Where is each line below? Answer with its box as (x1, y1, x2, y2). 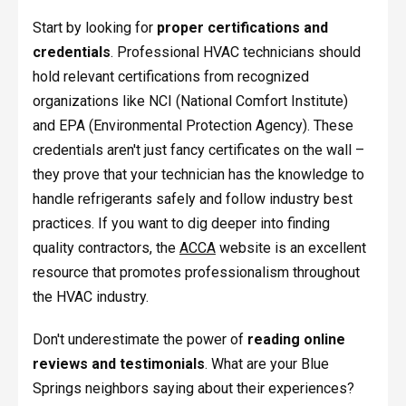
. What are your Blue (204, 355, 329, 373)
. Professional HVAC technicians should (110, 43, 361, 62)
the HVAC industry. (32, 288, 149, 306)
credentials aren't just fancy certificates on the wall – (32, 141, 364, 159)
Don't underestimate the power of (32, 331, 247, 349)
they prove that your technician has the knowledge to (32, 166, 364, 184)
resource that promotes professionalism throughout (32, 264, 360, 282)
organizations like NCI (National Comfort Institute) (32, 92, 348, 111)
